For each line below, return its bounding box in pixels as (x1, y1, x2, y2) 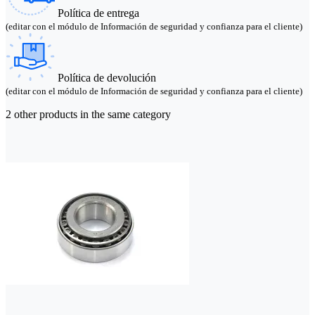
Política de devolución (58, 72, 156, 84)
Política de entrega (58, 7, 139, 20)
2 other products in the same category (6, 108, 171, 121)
